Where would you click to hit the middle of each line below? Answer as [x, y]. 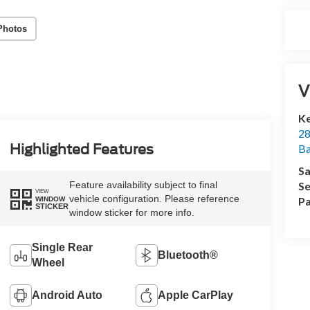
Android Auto [67, 295]
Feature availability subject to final [143, 185]
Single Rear [62, 248]
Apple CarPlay [196, 295]
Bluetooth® [188, 255]
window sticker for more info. [131, 213]
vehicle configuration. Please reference [154, 199]
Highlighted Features [81, 150]
